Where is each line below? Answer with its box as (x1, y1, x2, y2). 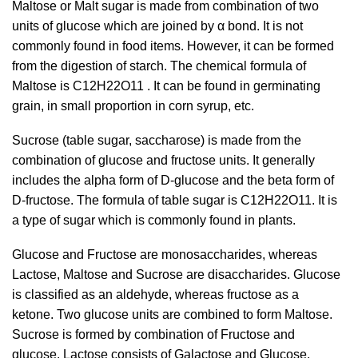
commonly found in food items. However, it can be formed (12, 39, 334, 53)
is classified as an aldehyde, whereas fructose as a (12, 288, 299, 301)
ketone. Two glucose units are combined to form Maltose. (12, 308, 332, 321)
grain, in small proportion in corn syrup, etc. (12, 99, 254, 113)
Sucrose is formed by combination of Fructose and (12, 328, 295, 341)
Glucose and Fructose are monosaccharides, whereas (12, 248, 317, 261)
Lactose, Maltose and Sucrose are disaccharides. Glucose (12, 268, 340, 281)
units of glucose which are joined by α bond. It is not (12, 19, 303, 33)
